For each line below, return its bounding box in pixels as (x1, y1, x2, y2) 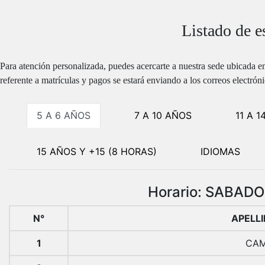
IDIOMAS (201, 145, 240, 157)
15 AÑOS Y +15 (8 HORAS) (37, 145, 157, 157)
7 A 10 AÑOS (134, 109, 192, 121)
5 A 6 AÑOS (37, 109, 91, 121)
